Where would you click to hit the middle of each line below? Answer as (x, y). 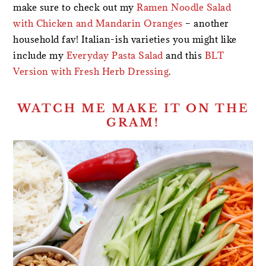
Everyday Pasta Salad (115, 55)
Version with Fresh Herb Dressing (91, 71)
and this (184, 55)
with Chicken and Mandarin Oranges (98, 23)
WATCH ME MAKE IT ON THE (133, 108)
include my (40, 55)
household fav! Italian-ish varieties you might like (125, 39)
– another (206, 23)
